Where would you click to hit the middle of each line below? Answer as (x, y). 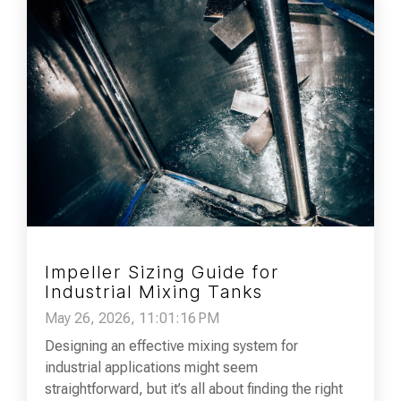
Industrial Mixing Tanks (154, 292)
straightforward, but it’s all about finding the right (194, 389)
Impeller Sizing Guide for (162, 273)
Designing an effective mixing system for (171, 346)
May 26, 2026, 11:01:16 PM (132, 319)
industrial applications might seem (151, 368)
